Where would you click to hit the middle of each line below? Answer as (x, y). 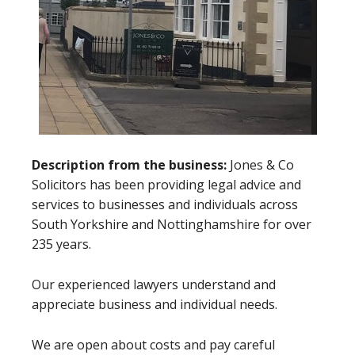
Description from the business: (131, 165)
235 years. (61, 244)
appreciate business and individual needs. (155, 305)
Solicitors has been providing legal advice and (166, 185)
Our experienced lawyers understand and (154, 285)
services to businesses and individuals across (165, 205)
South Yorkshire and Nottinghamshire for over (172, 225)
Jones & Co (262, 165)
